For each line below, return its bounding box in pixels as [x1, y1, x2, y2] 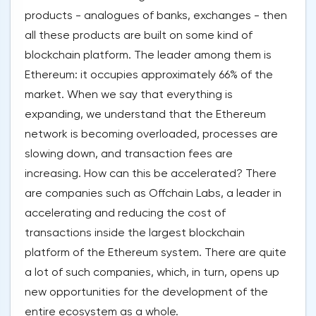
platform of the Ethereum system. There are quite [25, 245, 286, 260]
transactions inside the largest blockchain [25, 226, 245, 240]
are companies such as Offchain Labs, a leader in [25, 186, 281, 200]
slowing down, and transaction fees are [25, 147, 233, 161]
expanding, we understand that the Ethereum [25, 107, 266, 121]
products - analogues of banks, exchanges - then [25, 8, 287, 23]
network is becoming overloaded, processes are [25, 127, 278, 141]
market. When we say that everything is [25, 87, 233, 102]
